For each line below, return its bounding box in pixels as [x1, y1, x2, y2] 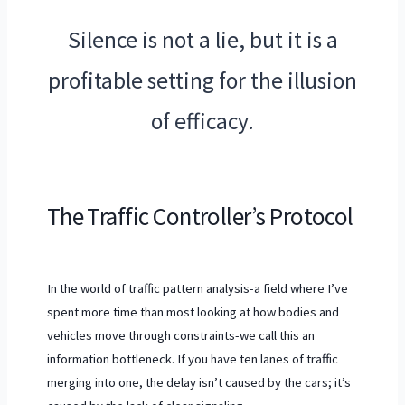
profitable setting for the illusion [48, 65, 357, 95]
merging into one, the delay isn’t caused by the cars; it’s [46, 374, 351, 391]
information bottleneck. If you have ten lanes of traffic [46, 351, 338, 368]
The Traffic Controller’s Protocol [46, 200, 353, 231]
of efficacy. [151, 106, 254, 136]
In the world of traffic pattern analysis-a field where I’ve [46, 280, 348, 297]
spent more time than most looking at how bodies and [46, 304, 339, 321]
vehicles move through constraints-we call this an [46, 327, 315, 344]
